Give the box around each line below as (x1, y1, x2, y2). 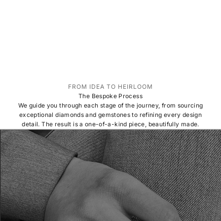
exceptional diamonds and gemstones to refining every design (19, 110, 202, 118)
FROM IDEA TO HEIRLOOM (68, 82, 153, 90)
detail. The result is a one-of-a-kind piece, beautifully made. (22, 120, 199, 128)
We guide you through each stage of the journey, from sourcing (18, 101, 203, 109)
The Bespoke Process (78, 92, 143, 100)
